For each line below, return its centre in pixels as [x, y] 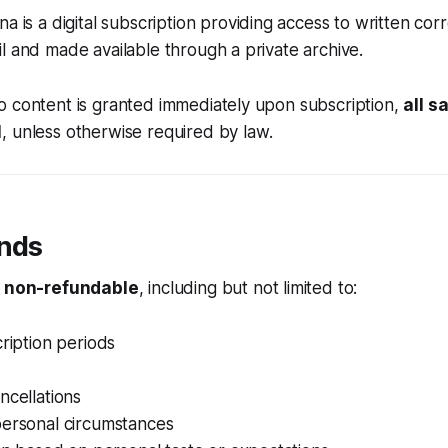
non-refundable [71, 288]
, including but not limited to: [248, 288]
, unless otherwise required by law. [137, 132]
